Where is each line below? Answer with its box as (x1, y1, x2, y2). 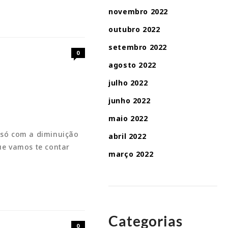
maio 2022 (108, 113, 148, 123)
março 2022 (108, 149, 154, 159)
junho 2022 (108, 96, 151, 105)
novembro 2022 (108, 7, 168, 16)
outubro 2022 (108, 24, 160, 34)
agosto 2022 (108, 60, 156, 70)
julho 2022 (108, 78, 148, 88)
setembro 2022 (108, 42, 167, 52)
